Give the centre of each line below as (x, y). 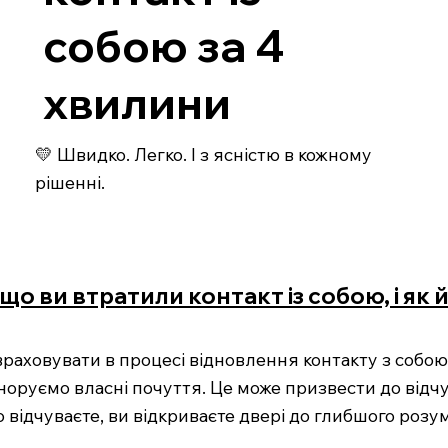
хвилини (136, 103)
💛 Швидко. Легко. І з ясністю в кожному (203, 153)
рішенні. (70, 181)
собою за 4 (163, 46)
